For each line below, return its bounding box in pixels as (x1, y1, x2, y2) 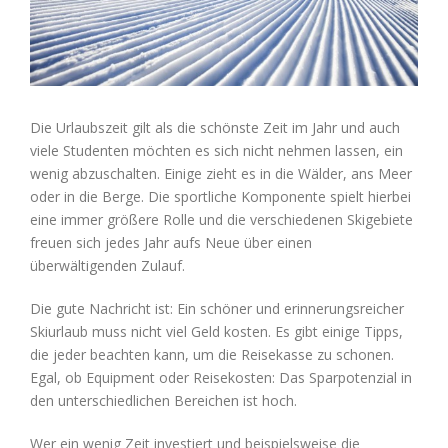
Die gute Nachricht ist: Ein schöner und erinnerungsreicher (30, 299, 404, 319)
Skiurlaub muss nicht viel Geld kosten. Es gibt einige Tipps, (30, 322, 403, 342)
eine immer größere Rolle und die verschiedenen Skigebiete (30, 210, 413, 230)
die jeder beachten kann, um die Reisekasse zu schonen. (30, 345, 394, 365)
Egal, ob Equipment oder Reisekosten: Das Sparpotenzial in (30, 368, 412, 388)
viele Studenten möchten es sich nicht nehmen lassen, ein (30, 141, 403, 161)
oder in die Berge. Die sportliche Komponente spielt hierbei (30, 187, 411, 207)
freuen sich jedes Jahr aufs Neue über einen (30, 233, 312, 253)
